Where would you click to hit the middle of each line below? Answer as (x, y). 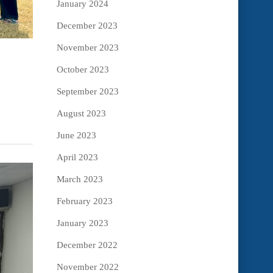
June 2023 (76, 136)
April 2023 (77, 158)
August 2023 (81, 114)
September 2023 (87, 92)
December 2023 (87, 26)
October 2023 (83, 70)
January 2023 (82, 223)
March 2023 (80, 179)
